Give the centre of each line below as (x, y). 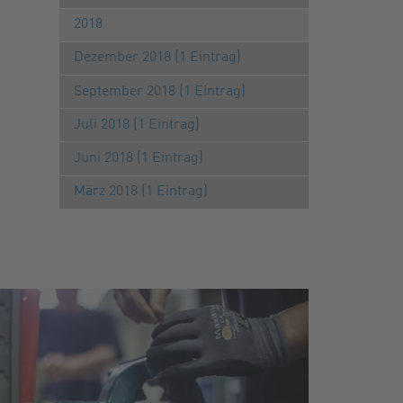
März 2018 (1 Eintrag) (140, 192)
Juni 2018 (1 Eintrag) (138, 158)
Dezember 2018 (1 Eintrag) (157, 58)
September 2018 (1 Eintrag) (159, 91)
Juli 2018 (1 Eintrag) (136, 125)
